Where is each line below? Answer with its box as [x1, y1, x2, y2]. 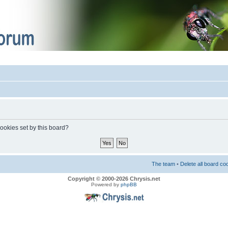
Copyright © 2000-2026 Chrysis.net [68, 176, 160, 182]
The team [152, 161, 175, 167]
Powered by [91, 182, 121, 188]
